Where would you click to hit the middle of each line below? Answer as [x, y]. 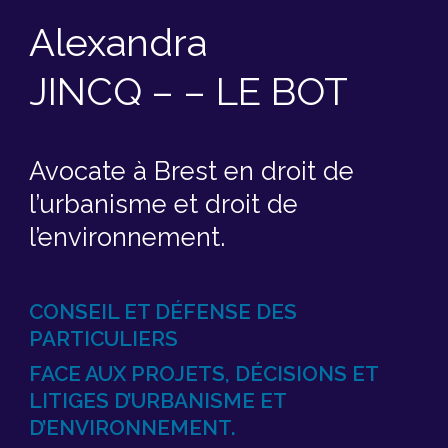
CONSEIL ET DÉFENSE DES [162, 312]
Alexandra [117, 43]
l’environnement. [126, 236]
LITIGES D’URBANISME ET [157, 401]
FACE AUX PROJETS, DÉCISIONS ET [203, 374]
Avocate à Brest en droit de [191, 170]
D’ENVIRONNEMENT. [132, 428]
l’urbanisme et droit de [163, 203]
